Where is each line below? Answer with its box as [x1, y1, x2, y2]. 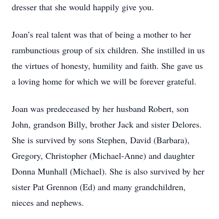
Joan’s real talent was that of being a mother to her [12, 28, 191, 40]
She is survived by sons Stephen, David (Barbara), [12, 134, 190, 146]
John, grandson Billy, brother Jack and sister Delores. [12, 118, 202, 130]
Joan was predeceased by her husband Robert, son [12, 103, 189, 114]
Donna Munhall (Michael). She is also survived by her [12, 165, 204, 177]
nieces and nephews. [12, 197, 84, 208]
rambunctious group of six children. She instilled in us [12, 44, 205, 56]
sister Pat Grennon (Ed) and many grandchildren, [12, 181, 186, 193]
